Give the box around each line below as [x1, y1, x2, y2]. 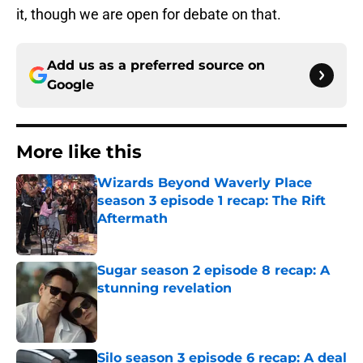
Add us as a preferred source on [47, 58, 265, 74]
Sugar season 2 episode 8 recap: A [97, 263, 330, 279]
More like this [16, 141, 142, 164]
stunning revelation [97, 280, 232, 297]
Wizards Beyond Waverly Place [97, 175, 312, 191]
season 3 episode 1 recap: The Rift [97, 193, 326, 209]
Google [47, 77, 94, 93]
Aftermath [97, 211, 168, 227]
